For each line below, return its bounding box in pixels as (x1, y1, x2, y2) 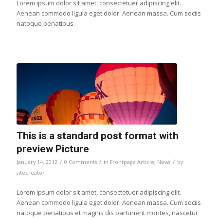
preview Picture (16, 143, 89, 155)
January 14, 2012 (16, 158, 57, 165)
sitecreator (16, 169, 45, 176)
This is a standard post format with (16, 129, 179, 142)
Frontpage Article (109, 158, 154, 165)
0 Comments (64, 158, 97, 165)
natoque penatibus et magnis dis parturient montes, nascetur (16, 208, 198, 217)
